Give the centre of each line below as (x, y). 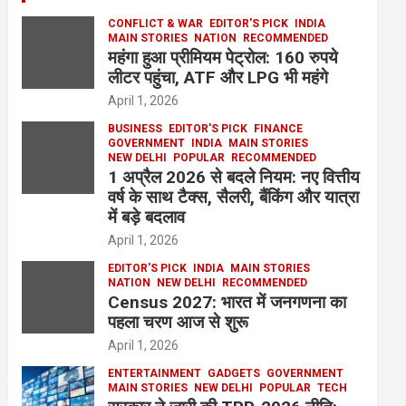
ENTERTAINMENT (155, 373)
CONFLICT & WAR (156, 23)
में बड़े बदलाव (147, 217)
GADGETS (234, 373)
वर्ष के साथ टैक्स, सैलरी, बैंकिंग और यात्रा (234, 197)
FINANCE (279, 128)
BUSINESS (135, 128)
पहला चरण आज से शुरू (179, 322)
